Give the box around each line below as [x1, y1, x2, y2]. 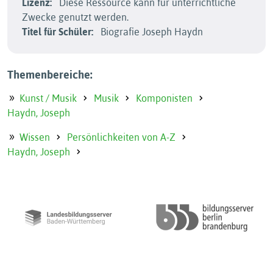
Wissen [19, 132, 50, 143]
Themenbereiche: [7, 68, 93, 81]
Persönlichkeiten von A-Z [67, 132, 175, 143]
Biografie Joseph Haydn [98, 26, 203, 37]
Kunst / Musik [19, 93, 77, 104]
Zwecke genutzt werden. [22, 12, 129, 23]
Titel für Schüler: [22, 26, 93, 37]
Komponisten [136, 93, 193, 104]
